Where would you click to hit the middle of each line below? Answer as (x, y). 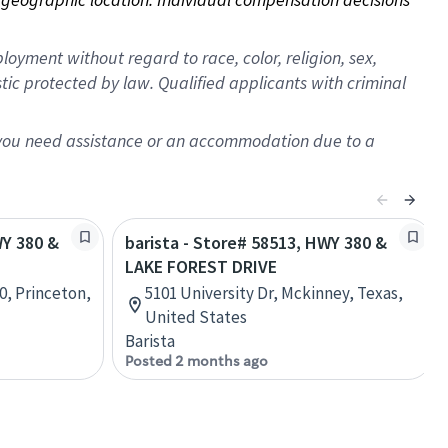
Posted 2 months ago (196, 361)
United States (196, 317)
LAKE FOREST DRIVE (201, 266)
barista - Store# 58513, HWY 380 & (256, 242)
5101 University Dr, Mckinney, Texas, (274, 293)
